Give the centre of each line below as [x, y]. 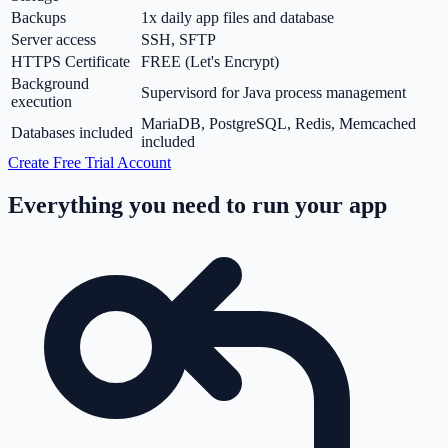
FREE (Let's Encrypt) [210, 62]
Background [50, 84]
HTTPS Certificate [70, 62]
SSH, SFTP [178, 40]
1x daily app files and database [237, 18]
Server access [53, 40]
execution [41, 102]
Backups [38, 18]
